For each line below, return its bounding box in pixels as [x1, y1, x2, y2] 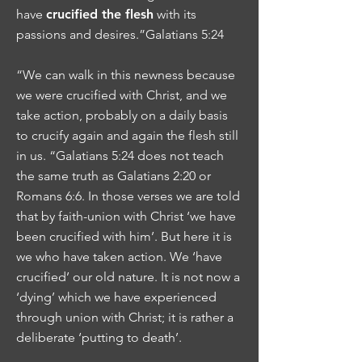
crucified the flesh [46, 6, 154, 22]
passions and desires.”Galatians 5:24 [16, 27, 224, 42]
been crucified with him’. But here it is [16, 229, 232, 244]
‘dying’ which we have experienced [16, 289, 217, 305]
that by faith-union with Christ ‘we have [16, 208, 236, 224]
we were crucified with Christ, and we [16, 87, 227, 103]
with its [154, 6, 196, 22]
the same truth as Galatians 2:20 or [16, 168, 211, 183]
